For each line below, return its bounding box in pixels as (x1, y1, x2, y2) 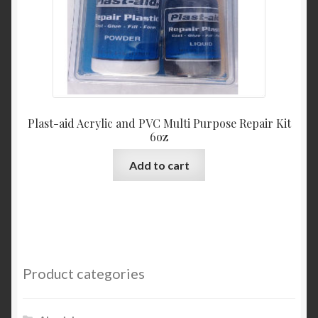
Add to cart (128, 158, 190, 172)
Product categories (23, 264, 145, 282)
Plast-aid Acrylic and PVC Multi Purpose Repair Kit (27, 115, 291, 131)
